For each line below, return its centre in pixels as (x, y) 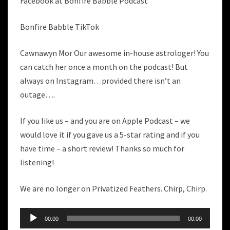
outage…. (37, 94)
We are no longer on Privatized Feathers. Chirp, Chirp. (113, 188)
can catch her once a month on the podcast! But (104, 67)
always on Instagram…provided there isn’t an (100, 81)
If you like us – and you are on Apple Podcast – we (105, 121)
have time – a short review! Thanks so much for (102, 148)
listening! (37, 162)
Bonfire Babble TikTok (60, 27)
